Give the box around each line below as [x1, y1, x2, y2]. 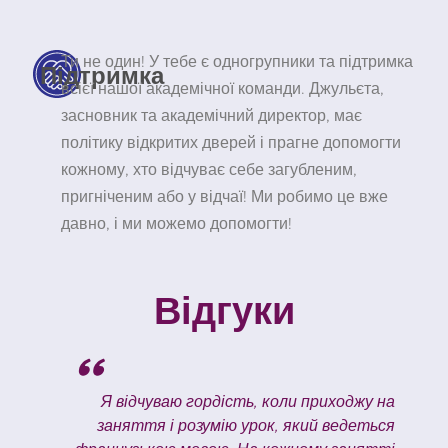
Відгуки [153, 284, 295, 331]
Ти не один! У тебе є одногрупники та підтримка [60, 54, 413, 71]
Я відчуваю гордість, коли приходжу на [97, 394, 396, 411]
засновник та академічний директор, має [60, 108, 362, 125]
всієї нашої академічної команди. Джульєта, [60, 81, 384, 98]
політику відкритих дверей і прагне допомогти [60, 135, 401, 152]
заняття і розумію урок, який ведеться [97, 418, 396, 435]
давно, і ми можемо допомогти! [60, 216, 292, 233]
